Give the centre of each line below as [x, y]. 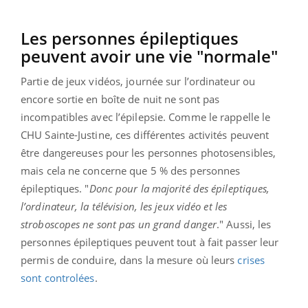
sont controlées [58, 277]
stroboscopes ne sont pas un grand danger [119, 224]
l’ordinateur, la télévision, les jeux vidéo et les [124, 206]
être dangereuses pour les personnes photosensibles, [148, 152]
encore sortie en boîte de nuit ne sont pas [120, 99]
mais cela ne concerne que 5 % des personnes [131, 170]
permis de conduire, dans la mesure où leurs [129, 260]
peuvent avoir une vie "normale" [149, 56]
